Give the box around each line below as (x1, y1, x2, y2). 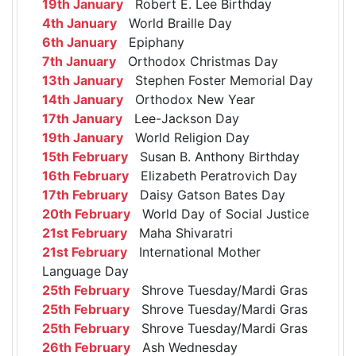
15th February (42, 149, 128, 165)
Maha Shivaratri (127, 225, 233, 242)
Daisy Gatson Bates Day (128, 187, 285, 203)
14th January (42, 91, 123, 108)
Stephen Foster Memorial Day (123, 72, 313, 89)
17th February (42, 187, 128, 203)
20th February (42, 206, 130, 222)
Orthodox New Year (123, 91, 255, 108)
